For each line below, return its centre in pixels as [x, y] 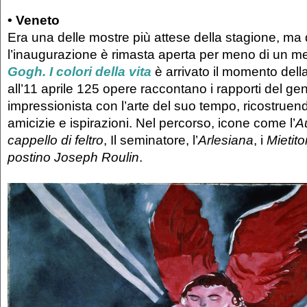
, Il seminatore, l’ [151, 140]
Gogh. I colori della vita [79, 72]
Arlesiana [226, 140]
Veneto [38, 20]
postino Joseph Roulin [73, 157]
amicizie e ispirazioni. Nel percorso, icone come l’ [151, 123]
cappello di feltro [56, 140]
